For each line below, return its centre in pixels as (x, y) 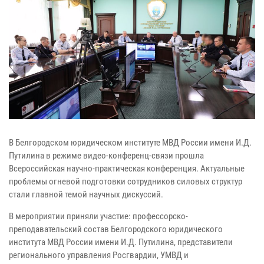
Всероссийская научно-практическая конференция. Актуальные (127, 169)
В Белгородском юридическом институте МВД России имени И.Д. (130, 143)
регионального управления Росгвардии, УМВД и (99, 255)
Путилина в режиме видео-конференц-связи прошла (106, 156)
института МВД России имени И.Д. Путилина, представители (121, 242)
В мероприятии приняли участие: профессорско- (98, 217)
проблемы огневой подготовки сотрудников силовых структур (126, 182)
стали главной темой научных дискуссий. (86, 195)
